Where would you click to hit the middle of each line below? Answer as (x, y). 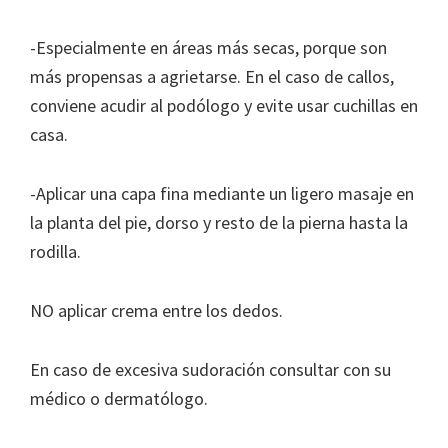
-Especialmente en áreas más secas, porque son (208, 48)
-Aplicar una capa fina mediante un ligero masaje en (222, 194)
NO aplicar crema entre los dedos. (156, 311)
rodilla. (55, 252)
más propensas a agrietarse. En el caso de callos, (212, 77)
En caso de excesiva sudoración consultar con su (210, 370)
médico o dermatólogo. (119, 399)
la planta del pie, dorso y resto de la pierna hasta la (219, 223)
